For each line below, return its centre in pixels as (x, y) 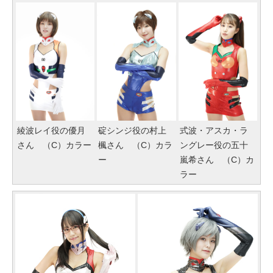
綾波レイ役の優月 (51, 131)
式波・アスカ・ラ (214, 131)
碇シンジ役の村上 (133, 131)
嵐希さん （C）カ (217, 160)
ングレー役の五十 (214, 145)
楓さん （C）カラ (136, 145)
